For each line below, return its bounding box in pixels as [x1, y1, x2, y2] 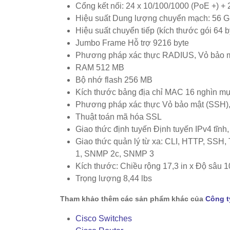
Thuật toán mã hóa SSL [75, 112, 162, 122]
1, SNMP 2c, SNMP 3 [75, 149, 154, 159]
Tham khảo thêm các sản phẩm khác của [60, 195, 205, 203]
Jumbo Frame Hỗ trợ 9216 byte [75, 39, 189, 48]
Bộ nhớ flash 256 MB [75, 75, 152, 85]
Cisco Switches [75, 214, 132, 223]
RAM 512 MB [75, 63, 124, 72]
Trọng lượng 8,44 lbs [75, 174, 152, 183]
